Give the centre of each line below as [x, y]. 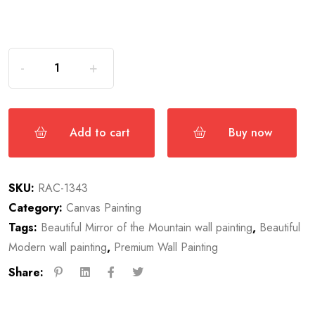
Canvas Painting [104, 207]
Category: [36, 207]
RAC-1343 [63, 188]
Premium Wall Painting [166, 247]
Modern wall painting [58, 247]
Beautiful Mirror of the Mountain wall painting [147, 227]
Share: [26, 273]
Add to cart [100, 132]
